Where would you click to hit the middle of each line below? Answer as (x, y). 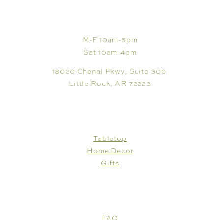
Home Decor (110, 151)
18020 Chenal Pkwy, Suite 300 (110, 71)
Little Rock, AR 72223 (110, 84)
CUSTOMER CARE (110, 196)
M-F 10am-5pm (110, 40)
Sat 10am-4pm (110, 52)
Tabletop (110, 139)
